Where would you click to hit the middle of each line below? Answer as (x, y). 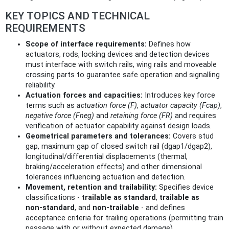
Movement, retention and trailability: (91, 187)
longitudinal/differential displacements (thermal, (107, 156)
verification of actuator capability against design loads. (119, 126)
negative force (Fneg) (60, 116)
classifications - (54, 197)
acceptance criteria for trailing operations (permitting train (124, 218)
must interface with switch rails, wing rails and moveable (121, 64)
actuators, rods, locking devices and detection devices (118, 54)
